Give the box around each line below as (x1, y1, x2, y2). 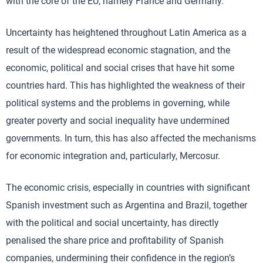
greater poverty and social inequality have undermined (6, 115, 230, 126)
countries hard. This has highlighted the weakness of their (6, 80, 245, 91)
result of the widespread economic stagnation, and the (6, 45, 230, 56)
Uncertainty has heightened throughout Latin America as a (6, 27, 247, 38)
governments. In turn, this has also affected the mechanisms (6, 133, 256, 144)
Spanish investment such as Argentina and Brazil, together (6, 200, 247, 211)
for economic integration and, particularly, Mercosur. (6, 150, 220, 161)
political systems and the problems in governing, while (6, 97, 230, 109)
